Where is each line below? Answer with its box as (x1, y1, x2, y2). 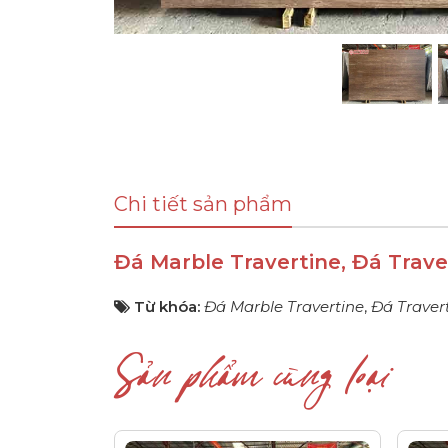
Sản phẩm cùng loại (114, 367, 388, 408)
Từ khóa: (134, 297, 204, 317)
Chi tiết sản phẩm (114, 192, 292, 217)
